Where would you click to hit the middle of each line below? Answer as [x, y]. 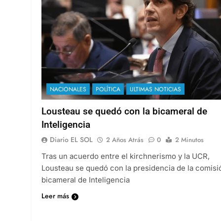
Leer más [55, 196]
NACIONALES [68, 89]
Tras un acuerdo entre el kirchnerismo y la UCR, [126, 156]
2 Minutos [189, 140]
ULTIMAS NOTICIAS [155, 89]
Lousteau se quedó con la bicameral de [124, 111]
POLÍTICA [108, 89]
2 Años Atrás [125, 140]
